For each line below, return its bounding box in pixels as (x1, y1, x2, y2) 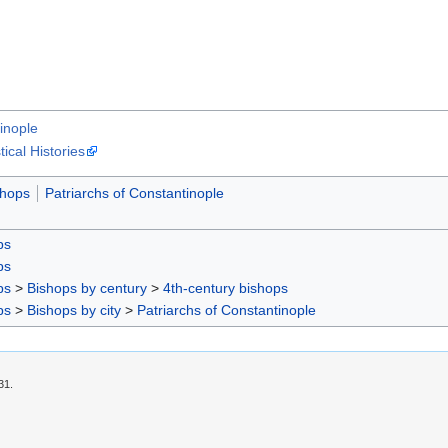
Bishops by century (27, 279, 147, 296)
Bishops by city (27, 301, 121, 318)
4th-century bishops (163, 279, 288, 296)
